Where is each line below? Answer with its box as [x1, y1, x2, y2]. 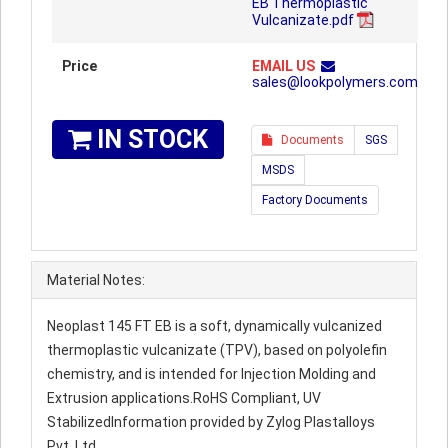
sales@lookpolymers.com [252, 74, 418, 90]
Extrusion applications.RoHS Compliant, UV [47, 390, 321, 406]
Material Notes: [47, 272, 145, 288]
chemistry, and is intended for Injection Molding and [47, 366, 376, 382]
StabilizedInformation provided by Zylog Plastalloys [47, 414, 375, 430]
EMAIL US [252, 58, 315, 74]
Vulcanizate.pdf [252, 12, 354, 28]
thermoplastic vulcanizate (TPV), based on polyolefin [47, 342, 387, 358]
